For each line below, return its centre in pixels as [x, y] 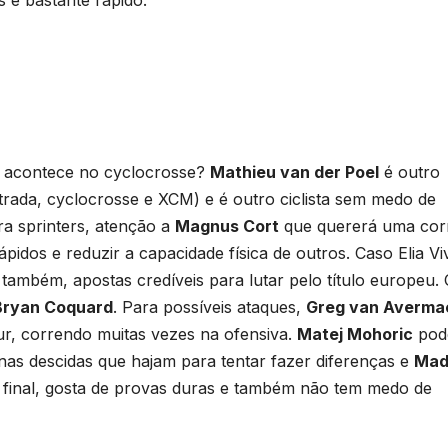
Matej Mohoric [355, 333]
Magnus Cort [227, 225]
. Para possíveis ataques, [209, 306]
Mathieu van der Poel [294, 171]
